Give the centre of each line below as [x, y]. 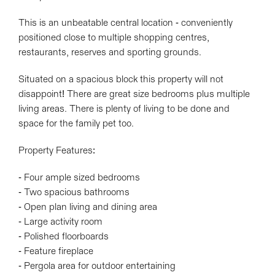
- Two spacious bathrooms [74, 192]
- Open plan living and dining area [88, 207]
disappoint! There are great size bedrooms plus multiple [134, 94]
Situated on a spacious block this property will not [121, 79]
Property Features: [57, 151]
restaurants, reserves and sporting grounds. [110, 52]
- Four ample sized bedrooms [79, 178]
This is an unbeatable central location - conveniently [126, 23]
